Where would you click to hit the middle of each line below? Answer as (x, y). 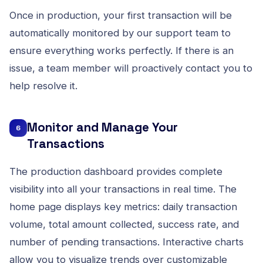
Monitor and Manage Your (102, 127)
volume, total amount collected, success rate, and (124, 224)
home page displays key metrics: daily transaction (123, 206)
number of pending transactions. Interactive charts (127, 242)
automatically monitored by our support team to (120, 33)
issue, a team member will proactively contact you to (131, 68)
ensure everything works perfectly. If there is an (122, 50)
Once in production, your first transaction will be (121, 15)
